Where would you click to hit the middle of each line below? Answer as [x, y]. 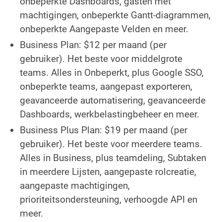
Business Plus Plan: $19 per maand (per [104, 130]
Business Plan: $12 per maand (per [93, 45]
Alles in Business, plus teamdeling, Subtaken [113, 158]
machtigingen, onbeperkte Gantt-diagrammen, [115, 15]
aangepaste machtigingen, [75, 185]
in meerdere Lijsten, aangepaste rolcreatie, [108, 171]
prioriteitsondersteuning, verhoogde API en [109, 199]
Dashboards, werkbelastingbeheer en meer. [110, 114]
